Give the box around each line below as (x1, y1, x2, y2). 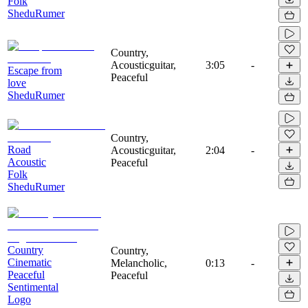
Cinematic (8, 256, 52, 268)
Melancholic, (111, 256, 167, 269)
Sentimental (8, 280, 58, 293)
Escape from (8, 64, 62, 76)
